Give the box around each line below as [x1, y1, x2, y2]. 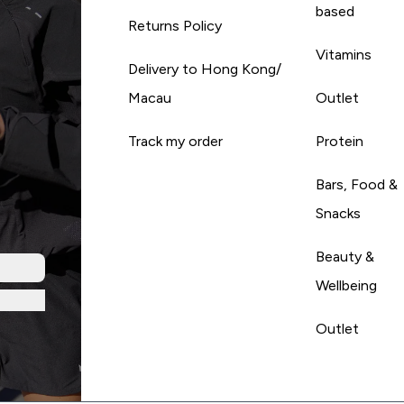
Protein [315, 133, 363, 149]
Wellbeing [315, 277, 377, 293]
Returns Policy [127, 17, 222, 33]
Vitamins [315, 46, 372, 62]
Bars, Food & [315, 176, 398, 192]
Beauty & [315, 248, 374, 264]
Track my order [127, 133, 223, 149]
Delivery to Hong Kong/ [127, 60, 281, 77]
